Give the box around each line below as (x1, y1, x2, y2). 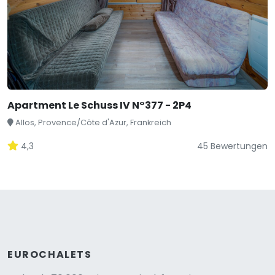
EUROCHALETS (7, 247, 92, 261)
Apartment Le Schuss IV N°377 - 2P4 (7, 98, 192, 112)
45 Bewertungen (197, 140, 268, 152)
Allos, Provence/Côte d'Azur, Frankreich (15, 117, 171, 128)
